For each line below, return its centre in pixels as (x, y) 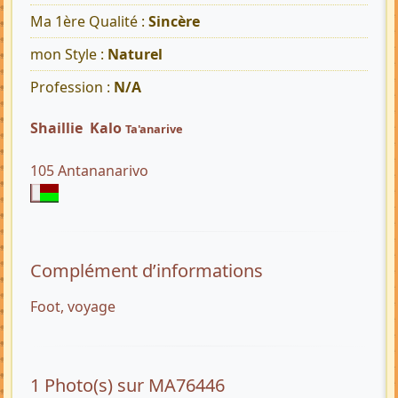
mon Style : (69, 55)
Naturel (135, 55)
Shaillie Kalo (78, 128)
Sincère (174, 22)
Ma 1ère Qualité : (89, 22)
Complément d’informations (147, 271)
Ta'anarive (154, 129)
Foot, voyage (73, 307)
